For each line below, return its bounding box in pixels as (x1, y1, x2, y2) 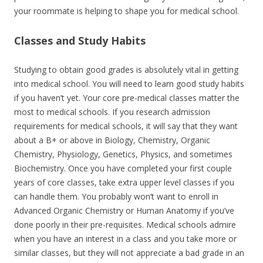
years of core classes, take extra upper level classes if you (14, 177, 234, 188)
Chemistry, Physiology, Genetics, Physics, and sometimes (14, 149, 232, 160)
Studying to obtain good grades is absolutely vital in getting (14, 64, 238, 75)
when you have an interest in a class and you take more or (14, 233, 237, 244)
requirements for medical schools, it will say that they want (14, 120, 238, 131)
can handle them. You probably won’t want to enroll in (14, 191, 218, 202)
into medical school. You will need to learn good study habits (14, 78, 244, 89)
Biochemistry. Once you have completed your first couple (14, 163, 232, 174)
